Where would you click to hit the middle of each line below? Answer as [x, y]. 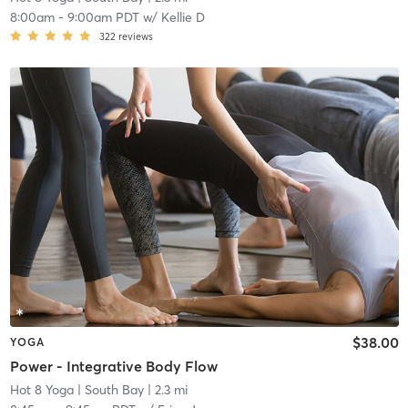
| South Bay [108, 389]
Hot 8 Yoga [41, 389]
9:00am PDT [103, 18]
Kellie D [183, 18]
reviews [135, 37]
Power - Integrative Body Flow [113, 366]
